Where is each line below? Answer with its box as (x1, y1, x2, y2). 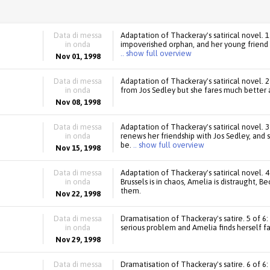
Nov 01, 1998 (55, 52, 101, 61)
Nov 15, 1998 (55, 143, 101, 152)
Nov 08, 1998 (55, 98, 101, 107)
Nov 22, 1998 (55, 189, 101, 198)
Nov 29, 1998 (55, 235, 101, 244)
